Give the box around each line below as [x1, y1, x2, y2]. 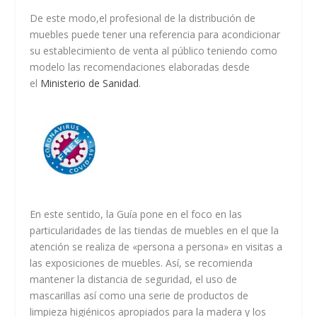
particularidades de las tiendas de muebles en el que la [30, 224, 279, 238]
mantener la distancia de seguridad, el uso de [30, 272, 238, 287]
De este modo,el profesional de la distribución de [30, 11, 256, 25]
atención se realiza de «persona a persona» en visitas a [30, 240, 283, 254]
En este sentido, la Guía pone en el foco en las [30, 207, 243, 221]
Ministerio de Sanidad [40, 76, 139, 90]
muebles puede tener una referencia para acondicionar [30, 27, 281, 41]
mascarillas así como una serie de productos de [30, 289, 249, 303]
